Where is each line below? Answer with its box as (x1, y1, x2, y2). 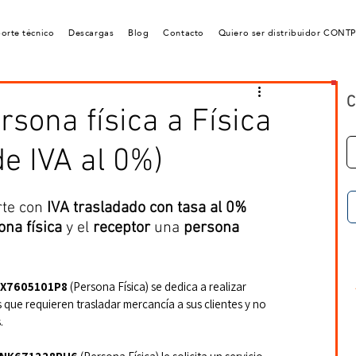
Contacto (163, 25, 204, 41)
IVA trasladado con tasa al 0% (47, 199, 246, 218)
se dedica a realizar (151, 279, 249, 294)
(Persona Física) (68, 279, 149, 294)
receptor (93, 219, 150, 238)
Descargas (68, 25, 114, 41)
